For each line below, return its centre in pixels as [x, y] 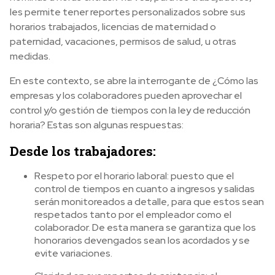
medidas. [30, 56]
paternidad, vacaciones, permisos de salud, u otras [123, 41]
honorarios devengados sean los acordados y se [142, 240]
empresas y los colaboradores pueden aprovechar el [126, 95]
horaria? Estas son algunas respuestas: [97, 125]
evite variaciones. [73, 253]
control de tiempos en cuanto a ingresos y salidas [145, 189]
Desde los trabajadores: [83, 151]
